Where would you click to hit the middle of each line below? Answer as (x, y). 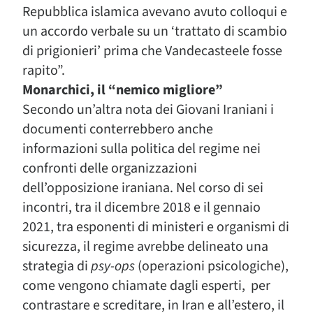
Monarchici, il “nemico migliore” (123, 90)
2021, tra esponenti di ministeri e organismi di (156, 227)
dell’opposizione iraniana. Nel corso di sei (143, 188)
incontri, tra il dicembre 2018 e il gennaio (141, 208)
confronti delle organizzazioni (110, 168)
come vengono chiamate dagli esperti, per (146, 286)
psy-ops (113, 266)
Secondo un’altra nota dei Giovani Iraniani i (148, 110)
